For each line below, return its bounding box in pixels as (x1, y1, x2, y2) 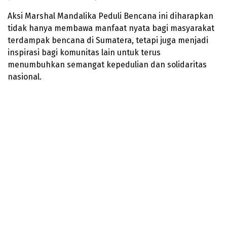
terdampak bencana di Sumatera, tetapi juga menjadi (8, 35, 208, 45)
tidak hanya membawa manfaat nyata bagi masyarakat (8, 23, 214, 33)
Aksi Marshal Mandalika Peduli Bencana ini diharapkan (8, 11, 213, 21)
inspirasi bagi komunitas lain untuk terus (8, 47, 161, 57)
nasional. (8, 71, 42, 82)
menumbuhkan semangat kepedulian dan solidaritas (8, 59, 207, 69)
